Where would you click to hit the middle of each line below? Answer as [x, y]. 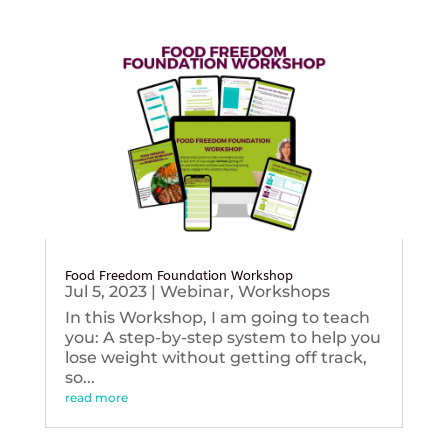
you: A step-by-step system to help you [222, 338]
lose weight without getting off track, [215, 358]
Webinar [194, 292]
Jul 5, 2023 [105, 292]
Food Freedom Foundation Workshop [178, 276]
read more [96, 398]
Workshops [283, 292]
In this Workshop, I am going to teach [217, 318]
